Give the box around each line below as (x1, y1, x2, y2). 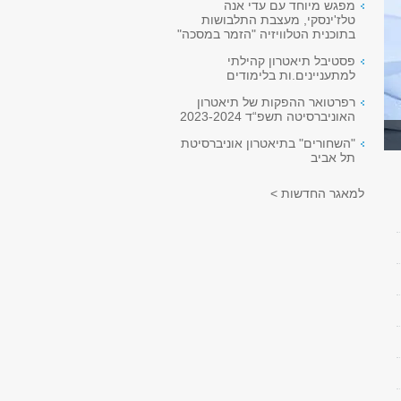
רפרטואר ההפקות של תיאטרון (197, 95, 355, 109)
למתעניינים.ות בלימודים (226, 68, 355, 82)
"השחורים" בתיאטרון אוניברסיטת (181, 136, 355, 150)
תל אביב (311, 150, 355, 165)
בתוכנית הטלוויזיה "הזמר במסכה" (177, 27, 355, 41)
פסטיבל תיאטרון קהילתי (227, 54, 355, 68)
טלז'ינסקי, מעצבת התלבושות (201, 13, 355, 27)
